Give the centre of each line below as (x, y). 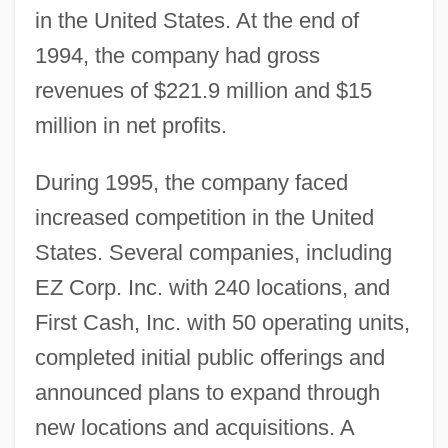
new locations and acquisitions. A (194, 427)
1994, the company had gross (177, 55)
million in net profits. (130, 125)
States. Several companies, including (213, 252)
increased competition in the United (204, 217)
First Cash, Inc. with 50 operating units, (222, 322)
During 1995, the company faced (191, 182)
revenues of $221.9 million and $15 (203, 90)
